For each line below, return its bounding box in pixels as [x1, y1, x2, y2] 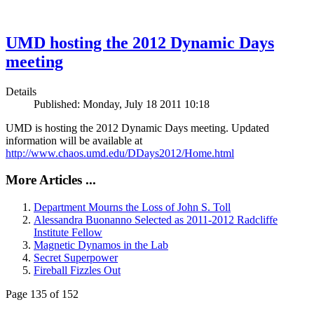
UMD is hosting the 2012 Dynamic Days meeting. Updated [6, 121, 269, 134]
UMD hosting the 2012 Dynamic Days [6, 33, 274, 52]
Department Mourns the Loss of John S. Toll [34, 201, 231, 214]
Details [6, 85, 36, 97]
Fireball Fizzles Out [34, 264, 121, 277]
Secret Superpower [34, 252, 118, 264]
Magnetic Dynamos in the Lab [34, 239, 168, 252]
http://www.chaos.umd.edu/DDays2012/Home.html [6, 146, 234, 159]
